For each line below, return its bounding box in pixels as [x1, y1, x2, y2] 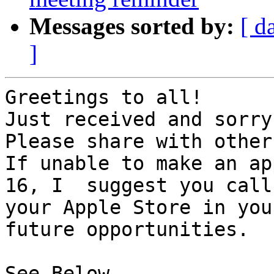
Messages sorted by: [29, 13, 234, 40]
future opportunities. [5, 218, 249, 241]
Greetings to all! [5, 86, 202, 109]
